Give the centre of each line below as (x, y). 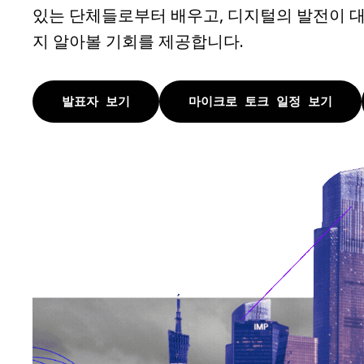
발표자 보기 (96, 102)
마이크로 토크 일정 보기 (260, 102)
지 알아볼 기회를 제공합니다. (138, 41)
